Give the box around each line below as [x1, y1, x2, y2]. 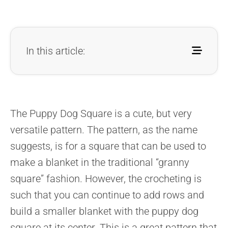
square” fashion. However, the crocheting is [10, 172, 202, 185]
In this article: [26, 44, 85, 57]
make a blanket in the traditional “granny [10, 156, 189, 168]
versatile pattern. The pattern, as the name [10, 123, 197, 136]
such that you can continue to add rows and [10, 188, 204, 201]
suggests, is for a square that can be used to [10, 139, 206, 152]
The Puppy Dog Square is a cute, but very [10, 107, 192, 120]
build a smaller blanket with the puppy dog [10, 205, 198, 217]
